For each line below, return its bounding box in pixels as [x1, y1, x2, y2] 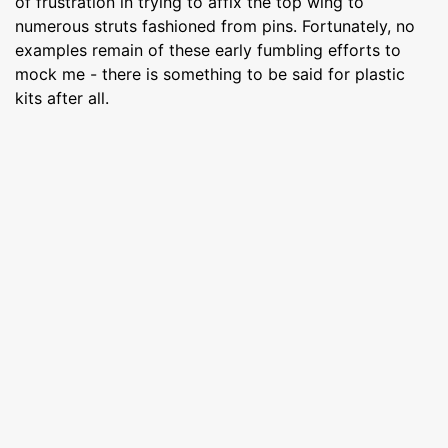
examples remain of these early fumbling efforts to [15, 39, 401, 60]
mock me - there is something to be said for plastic [15, 63, 405, 84]
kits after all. [15, 87, 109, 108]
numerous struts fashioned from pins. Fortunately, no [15, 15, 415, 36]
